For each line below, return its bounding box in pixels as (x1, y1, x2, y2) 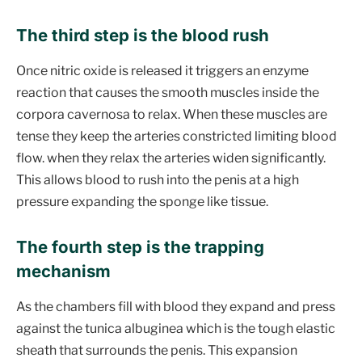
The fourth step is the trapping (16, 237, 264, 258)
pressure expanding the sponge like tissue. (16, 194, 268, 210)
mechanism (16, 261, 111, 282)
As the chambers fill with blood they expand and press (16, 299, 335, 315)
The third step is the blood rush (16, 25, 269, 46)
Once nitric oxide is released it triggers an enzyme (16, 63, 309, 79)
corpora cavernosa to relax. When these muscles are (16, 107, 327, 123)
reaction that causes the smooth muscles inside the (16, 85, 319, 101)
